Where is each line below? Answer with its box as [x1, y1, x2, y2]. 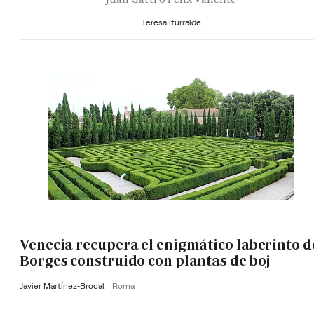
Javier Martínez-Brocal [20, 280, 107, 292]
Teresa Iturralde [141, 17, 201, 28]
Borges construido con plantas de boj [20, 251, 271, 270]
